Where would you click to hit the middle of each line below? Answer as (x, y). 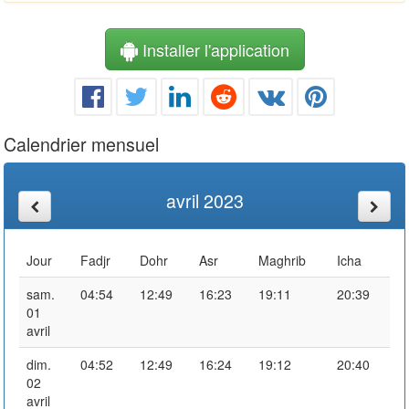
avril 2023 (204, 200)
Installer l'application (213, 49)
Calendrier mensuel (81, 143)
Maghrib (282, 260)
